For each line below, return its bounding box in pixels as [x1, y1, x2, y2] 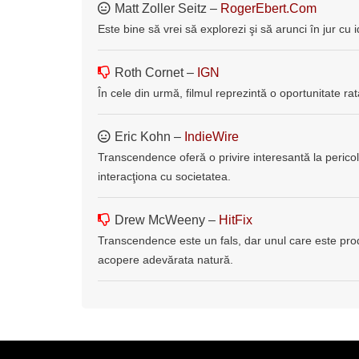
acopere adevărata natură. [98, 252, 233, 266]
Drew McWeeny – [115, 212, 219, 227]
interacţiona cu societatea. [98, 169, 231, 183]
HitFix [219, 212, 252, 227]
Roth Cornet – [115, 65, 197, 79]
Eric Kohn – [115, 129, 184, 143]
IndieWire [184, 129, 239, 143]
